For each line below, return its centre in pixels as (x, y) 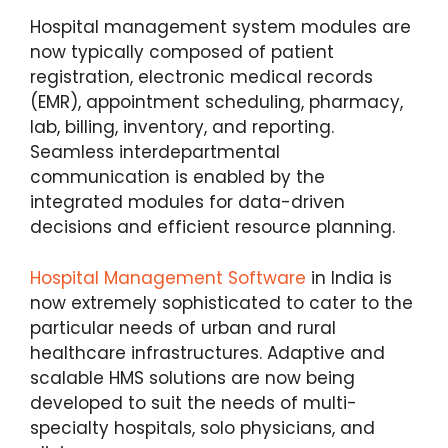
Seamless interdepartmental (155, 152)
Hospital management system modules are (220, 27)
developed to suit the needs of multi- (193, 402)
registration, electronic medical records (201, 77)
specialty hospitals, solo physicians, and (202, 427)
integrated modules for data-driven (187, 202)
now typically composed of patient (182, 52)
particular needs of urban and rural (183, 327)
